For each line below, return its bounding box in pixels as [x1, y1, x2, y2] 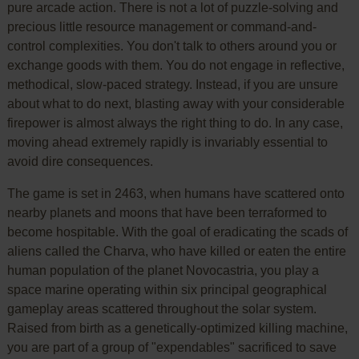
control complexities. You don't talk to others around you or [6, 38, 337, 53]
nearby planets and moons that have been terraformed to [6, 205, 327, 220]
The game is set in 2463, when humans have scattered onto [6, 186, 345, 200]
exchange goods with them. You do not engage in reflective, [6, 58, 345, 72]
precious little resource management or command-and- [6, 19, 317, 34]
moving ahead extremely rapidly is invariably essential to [6, 135, 328, 149]
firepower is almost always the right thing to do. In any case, [6, 115, 343, 130]
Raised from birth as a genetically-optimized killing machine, [6, 321, 348, 335]
